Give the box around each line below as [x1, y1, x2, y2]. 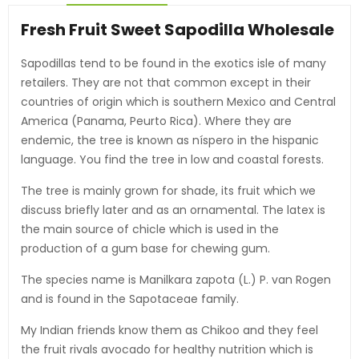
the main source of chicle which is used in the [21, 221, 279, 238]
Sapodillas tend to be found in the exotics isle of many [21, 55, 326, 72]
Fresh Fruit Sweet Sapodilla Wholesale [21, 18, 334, 42]
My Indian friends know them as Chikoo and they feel [21, 322, 318, 339]
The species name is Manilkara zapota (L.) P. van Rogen [21, 272, 331, 288]
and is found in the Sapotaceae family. [21, 291, 239, 308]
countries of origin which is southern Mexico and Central [21, 94, 336, 111]
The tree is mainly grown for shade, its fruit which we [21, 183, 316, 200]
